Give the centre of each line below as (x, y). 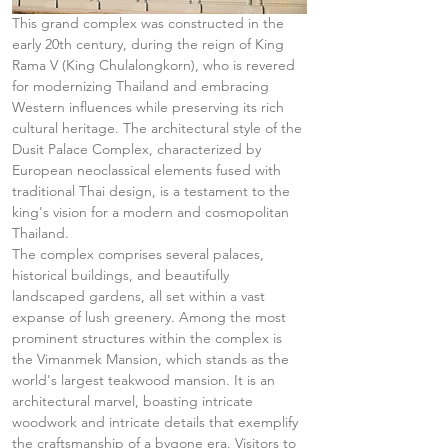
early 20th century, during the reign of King (150, 44)
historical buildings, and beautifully (122, 275)
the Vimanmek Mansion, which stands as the (152, 359)
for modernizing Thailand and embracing (142, 86)
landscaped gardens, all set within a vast (140, 296)
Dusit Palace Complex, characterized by (138, 149)
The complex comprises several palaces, (140, 254)
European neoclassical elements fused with (148, 170)
